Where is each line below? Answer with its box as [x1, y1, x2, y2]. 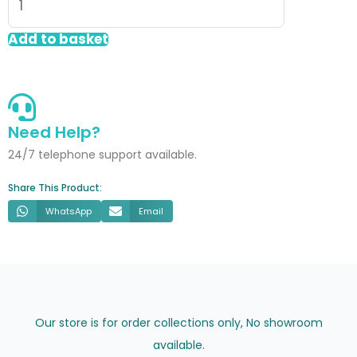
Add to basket [8, 29, 108, 49]
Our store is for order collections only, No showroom [34, 315, 323, 331]
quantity [7, 110, 66, 130]
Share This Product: [8, 181, 102, 195]
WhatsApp [45, 205, 92, 218]
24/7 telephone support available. [8, 147, 197, 163]
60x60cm [7, 88, 72, 108]
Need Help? [8, 121, 100, 144]
